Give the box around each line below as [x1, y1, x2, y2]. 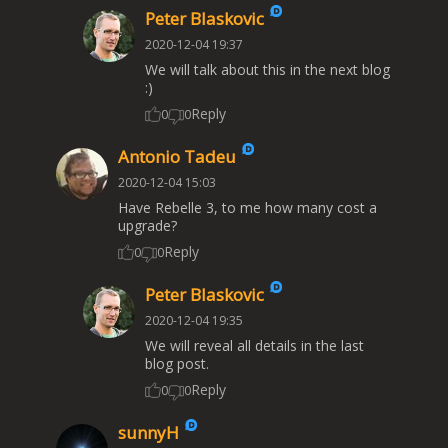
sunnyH [118, 421, 183, 445]
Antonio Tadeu [118, 145, 240, 169]
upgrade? [118, 216, 177, 236]
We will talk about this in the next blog [144, 60, 390, 80]
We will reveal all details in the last [144, 336, 364, 356]
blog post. [144, 354, 209, 374]
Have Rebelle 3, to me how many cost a [118, 198, 377, 218]
